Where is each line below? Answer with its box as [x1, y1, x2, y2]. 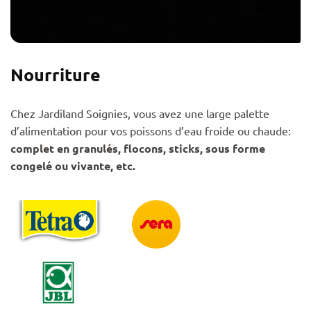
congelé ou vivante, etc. [10, 158, 135, 173]
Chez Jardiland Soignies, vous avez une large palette [10, 106, 269, 120]
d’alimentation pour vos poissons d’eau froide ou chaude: [10, 124, 291, 137]
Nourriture [10, 63, 101, 85]
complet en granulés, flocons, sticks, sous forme [10, 141, 265, 155]
